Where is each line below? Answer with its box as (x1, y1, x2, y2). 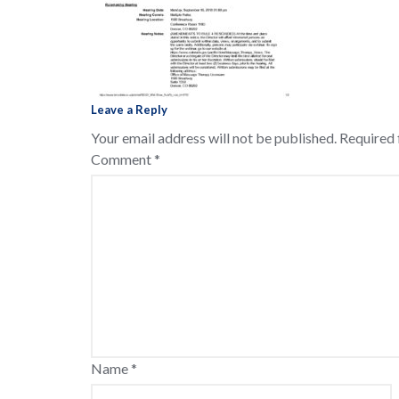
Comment (91, 150, 154, 167)
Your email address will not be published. (91, 128, 337, 146)
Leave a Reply (91, 102, 167, 117)
